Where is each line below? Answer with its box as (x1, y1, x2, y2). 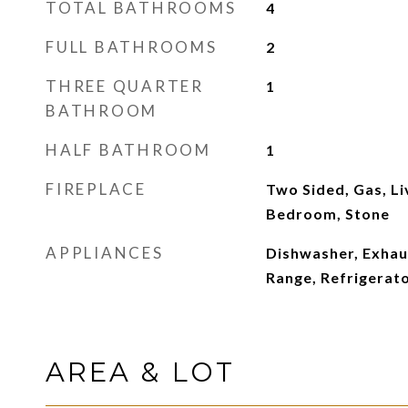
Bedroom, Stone (265, 205, 390, 222)
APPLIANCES (46, 243, 164, 262)
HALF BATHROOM (46, 140, 211, 159)
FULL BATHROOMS (46, 37, 218, 56)
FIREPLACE (46, 179, 147, 199)
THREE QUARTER (46, 76, 204, 96)
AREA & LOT (46, 356, 235, 388)
